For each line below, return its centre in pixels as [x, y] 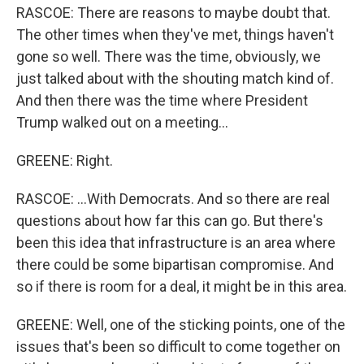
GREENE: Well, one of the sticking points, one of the [181, 325]
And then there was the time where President [162, 100]
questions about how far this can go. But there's [170, 221]
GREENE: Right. [65, 160]
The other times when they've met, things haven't [175, 35]
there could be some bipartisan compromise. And [175, 264]
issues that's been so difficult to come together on [178, 347]
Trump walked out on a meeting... [122, 122]
